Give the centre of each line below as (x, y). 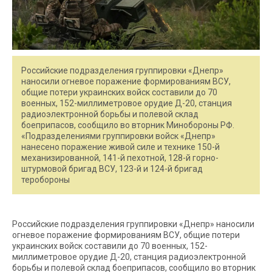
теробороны (46, 179)
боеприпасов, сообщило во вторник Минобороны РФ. (128, 125)
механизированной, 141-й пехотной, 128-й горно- (120, 158)
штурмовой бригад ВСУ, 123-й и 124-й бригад (112, 168)
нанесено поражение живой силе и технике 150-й (121, 147)
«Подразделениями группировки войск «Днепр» (118, 136)
